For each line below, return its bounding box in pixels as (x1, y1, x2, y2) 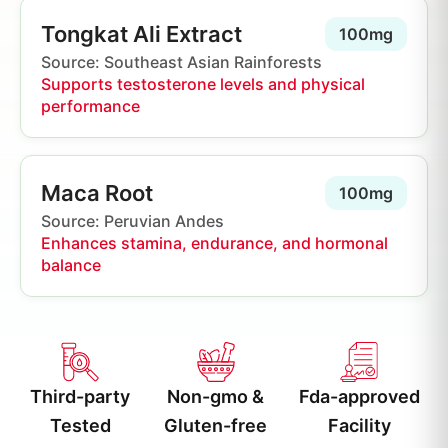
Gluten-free (164, 414, 268, 436)
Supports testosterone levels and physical (41, 74, 365, 95)
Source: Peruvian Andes (41, 211, 224, 232)
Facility (327, 414, 391, 436)
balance (41, 255, 101, 276)
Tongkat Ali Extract (41, 21, 242, 48)
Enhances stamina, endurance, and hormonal (41, 233, 388, 254)
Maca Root (41, 180, 153, 207)
